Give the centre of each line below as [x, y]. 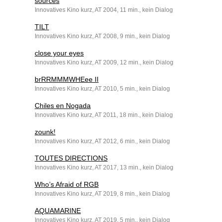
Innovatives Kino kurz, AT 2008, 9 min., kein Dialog [102, 36]
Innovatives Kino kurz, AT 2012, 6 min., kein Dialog [102, 141]
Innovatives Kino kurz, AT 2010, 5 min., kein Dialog [102, 89]
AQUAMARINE [58, 211]
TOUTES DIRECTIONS [71, 158]
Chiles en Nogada [63, 106]
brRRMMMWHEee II [67, 80]
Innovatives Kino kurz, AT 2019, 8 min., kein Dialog [102, 194]
